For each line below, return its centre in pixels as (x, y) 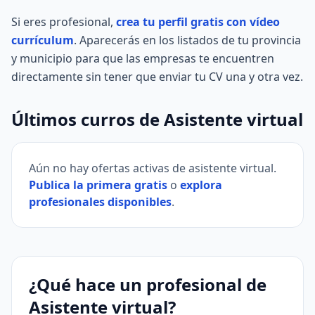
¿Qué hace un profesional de (148, 284)
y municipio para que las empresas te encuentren (143, 58)
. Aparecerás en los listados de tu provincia (187, 40)
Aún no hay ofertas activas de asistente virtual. (153, 168)
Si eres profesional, (64, 22)
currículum (43, 40)
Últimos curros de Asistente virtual (157, 119)
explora (201, 185)
